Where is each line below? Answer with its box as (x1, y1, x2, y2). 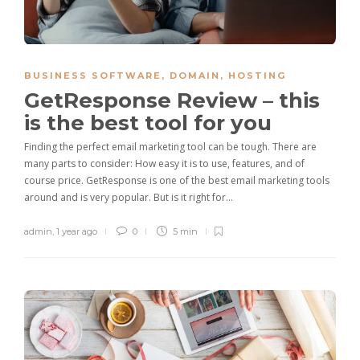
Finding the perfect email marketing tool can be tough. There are (24, 139, 317, 153)
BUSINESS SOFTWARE (24, 69, 162, 81)
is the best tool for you (24, 109, 277, 136)
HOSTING (228, 69, 286, 81)
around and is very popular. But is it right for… (24, 190, 233, 204)
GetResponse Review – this (24, 87, 320, 113)
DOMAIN (170, 69, 220, 81)
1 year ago (56, 225, 97, 237)
